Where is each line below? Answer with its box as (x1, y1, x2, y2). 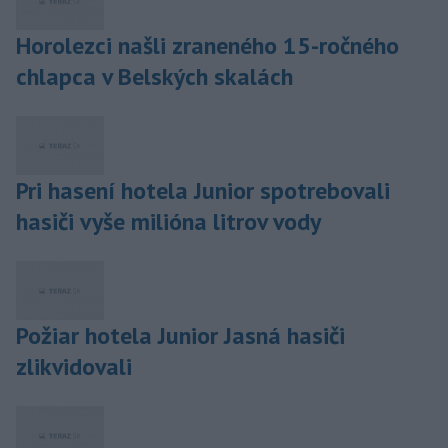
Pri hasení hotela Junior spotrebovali (16, 175, 390, 207)
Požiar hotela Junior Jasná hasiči (16, 320, 345, 352)
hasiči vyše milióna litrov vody (16, 206, 321, 238)
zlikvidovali (16, 351, 132, 383)
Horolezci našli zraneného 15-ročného (16, 30, 399, 62)
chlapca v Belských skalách (16, 61, 293, 93)
